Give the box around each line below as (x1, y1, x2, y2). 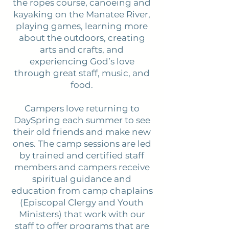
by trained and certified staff (19, 150, 144, 161)
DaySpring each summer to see (13, 115, 150, 125)
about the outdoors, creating (18, 33, 145, 43)
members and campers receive (14, 162, 150, 172)
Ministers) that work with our (18, 209, 145, 219)
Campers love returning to (24, 103, 140, 113)
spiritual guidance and (32, 174, 131, 184)
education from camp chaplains (11, 186, 153, 196)
